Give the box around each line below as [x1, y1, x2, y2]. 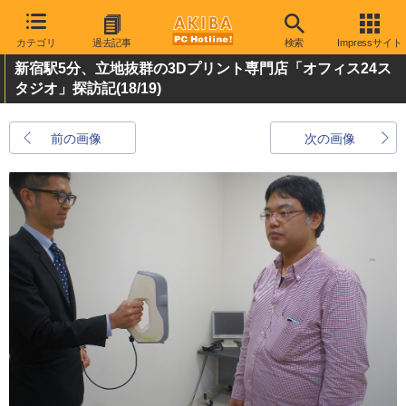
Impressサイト [336, 37, 403, 48]
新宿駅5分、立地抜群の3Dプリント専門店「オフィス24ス [14, 61, 391, 76]
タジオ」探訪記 [14, 81, 116, 96]
